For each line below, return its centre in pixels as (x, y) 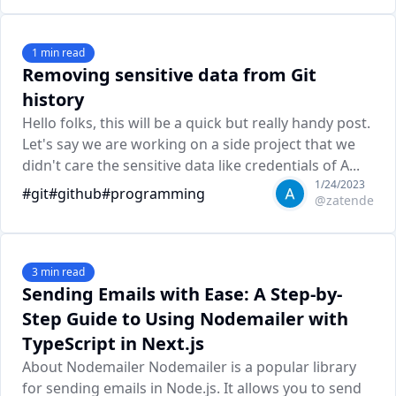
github (80, 194)
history (53, 99)
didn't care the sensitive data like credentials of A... (191, 165)
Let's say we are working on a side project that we (189, 144)
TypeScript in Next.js (113, 343)
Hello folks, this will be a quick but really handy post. (196, 123)
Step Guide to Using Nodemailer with (185, 319)
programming (158, 194)
